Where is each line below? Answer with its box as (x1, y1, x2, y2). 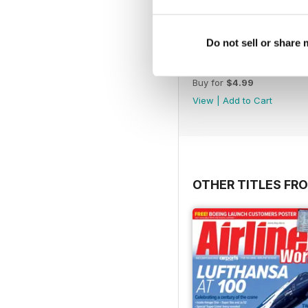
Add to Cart (223, 94, 272, 106)
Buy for (192, 76, 226, 88)
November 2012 (192, 59, 269, 71)
